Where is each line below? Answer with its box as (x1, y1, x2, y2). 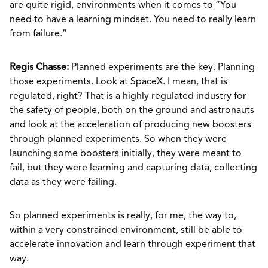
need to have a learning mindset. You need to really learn (10, 15, 256, 25)
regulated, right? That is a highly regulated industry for (10, 92, 246, 101)
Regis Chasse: (10, 63, 69, 72)
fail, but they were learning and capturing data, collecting (10, 163, 257, 173)
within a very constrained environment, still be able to (10, 226, 242, 235)
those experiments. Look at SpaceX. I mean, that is (10, 77, 227, 87)
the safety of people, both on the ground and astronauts (10, 106, 254, 115)
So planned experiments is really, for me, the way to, (10, 211, 236, 221)
